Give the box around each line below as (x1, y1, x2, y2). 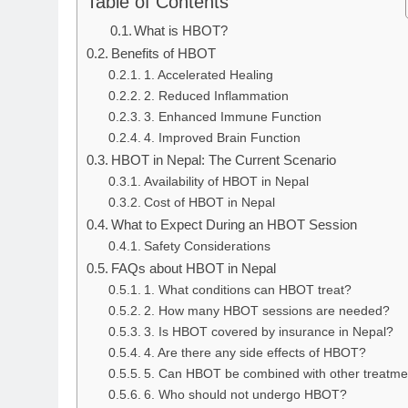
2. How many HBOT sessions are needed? (143, 304, 390, 318)
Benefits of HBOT (111, 46, 217, 61)
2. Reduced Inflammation (143, 89, 289, 103)
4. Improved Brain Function (143, 131, 301, 145)
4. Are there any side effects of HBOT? (143, 346, 366, 360)
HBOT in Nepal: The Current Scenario (111, 152, 337, 168)
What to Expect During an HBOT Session (111, 217, 358, 232)
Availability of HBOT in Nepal (143, 175, 309, 189)
